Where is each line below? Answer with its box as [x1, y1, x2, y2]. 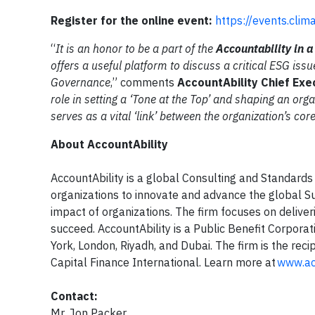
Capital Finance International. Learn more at [51, 255, 277, 269]
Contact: [51, 288, 98, 303]
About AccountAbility [51, 136, 171, 151]
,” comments [110, 75, 177, 89]
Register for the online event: [51, 13, 212, 27]
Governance [51, 75, 110, 89]
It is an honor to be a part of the [56, 41, 216, 56]
